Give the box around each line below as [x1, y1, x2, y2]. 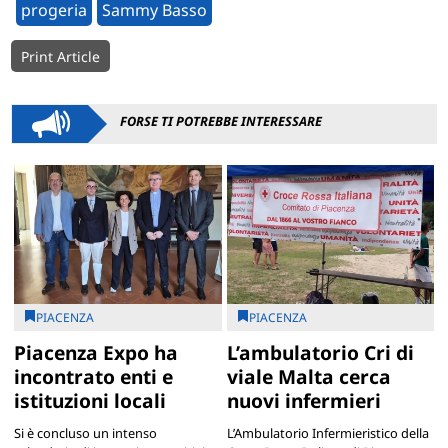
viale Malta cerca [226, 362, 391, 390]
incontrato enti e [13, 362, 173, 390]
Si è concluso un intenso [13, 423, 157, 442]
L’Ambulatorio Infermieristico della [226, 423, 429, 442]
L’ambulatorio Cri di [226, 338, 414, 366]
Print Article [21, 47, 101, 67]
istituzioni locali [13, 386, 166, 414]
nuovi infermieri [226, 386, 381, 414]
